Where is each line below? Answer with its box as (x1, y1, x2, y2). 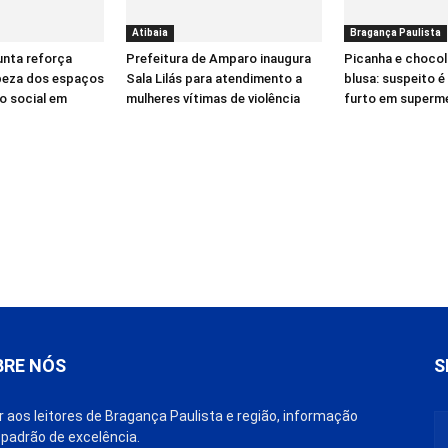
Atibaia (132, 26, 168, 38)
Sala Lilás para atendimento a (126, 70, 302, 86)
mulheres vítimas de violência (126, 90, 300, 106)
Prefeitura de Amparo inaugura (126, 50, 311, 66)
